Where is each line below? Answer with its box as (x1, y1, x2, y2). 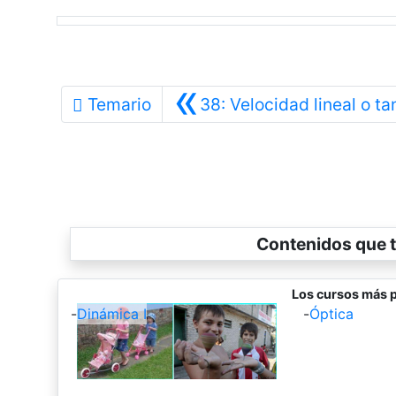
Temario (87, 94, 151, 116)
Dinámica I (76, 305, 147, 324)
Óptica (308, 305, 354, 324)
